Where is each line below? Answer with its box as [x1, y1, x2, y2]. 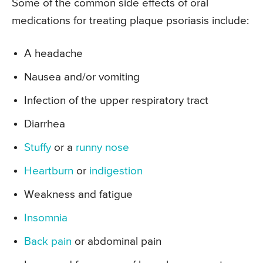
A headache [24, 48, 83, 60]
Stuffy [24, 142, 51, 154]
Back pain [24, 236, 72, 248]
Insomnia [24, 213, 68, 224]
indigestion [89, 166, 143, 177]
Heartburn [24, 166, 73, 177]
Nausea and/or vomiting [24, 72, 140, 83]
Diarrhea [24, 119, 65, 130]
